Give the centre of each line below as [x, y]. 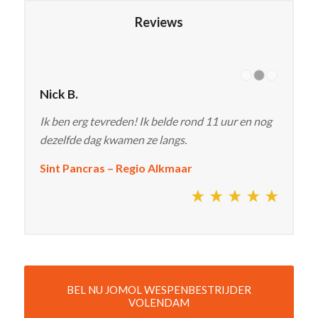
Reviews [159, 22]
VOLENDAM [159, 302]
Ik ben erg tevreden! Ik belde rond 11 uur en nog [155, 121]
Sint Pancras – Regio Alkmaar [117, 168]
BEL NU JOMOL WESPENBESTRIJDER [159, 289]
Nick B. [59, 94]
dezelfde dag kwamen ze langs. [113, 140]
